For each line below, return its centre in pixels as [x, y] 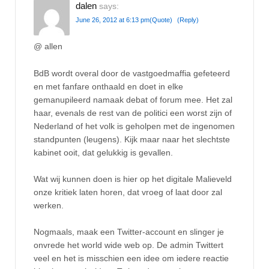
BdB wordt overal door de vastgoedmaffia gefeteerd [132, 73]
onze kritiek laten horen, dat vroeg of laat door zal [128, 192]
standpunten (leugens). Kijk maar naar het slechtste [132, 139]
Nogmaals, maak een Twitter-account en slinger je [129, 232]
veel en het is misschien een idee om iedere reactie [131, 258]
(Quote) [161, 20]
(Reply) [188, 20]
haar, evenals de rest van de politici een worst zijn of [133, 113]
